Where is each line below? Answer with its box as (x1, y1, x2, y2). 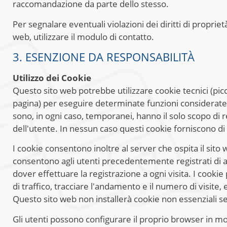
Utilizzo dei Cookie (13, 71, 91, 84)
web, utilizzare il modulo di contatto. (13, 30, 154, 43)
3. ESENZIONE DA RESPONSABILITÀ (13, 49, 195, 64)
